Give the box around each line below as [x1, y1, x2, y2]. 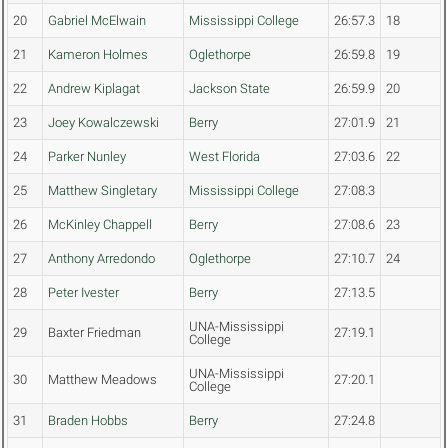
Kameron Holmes [48, 47, 148, 63]
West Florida [189, 149, 260, 165]
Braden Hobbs [48, 413, 128, 429]
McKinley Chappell [48, 217, 152, 233]
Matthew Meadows [48, 372, 157, 388]
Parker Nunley [48, 149, 126, 165]
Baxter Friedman [48, 325, 141, 341]
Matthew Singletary [48, 183, 157, 199]
